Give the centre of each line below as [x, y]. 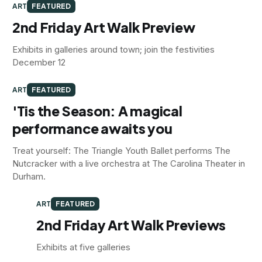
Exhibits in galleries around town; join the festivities [113, 49]
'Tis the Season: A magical [97, 111]
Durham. [29, 176]
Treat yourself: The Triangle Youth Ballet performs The [121, 150]
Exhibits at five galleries [83, 247]
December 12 [39, 62]
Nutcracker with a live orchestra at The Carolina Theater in [128, 163]
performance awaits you [92, 128]
